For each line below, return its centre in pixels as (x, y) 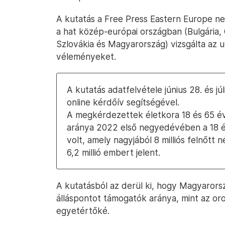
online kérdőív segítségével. (123, 102)
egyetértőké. (83, 211)
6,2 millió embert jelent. (114, 152)
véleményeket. (86, 57)
